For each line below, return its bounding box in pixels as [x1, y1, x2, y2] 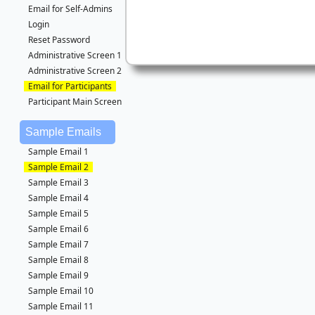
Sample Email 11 [28, 300, 94, 312]
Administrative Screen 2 [28, 65, 122, 77]
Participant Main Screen [28, 96, 122, 108]
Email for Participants [28, 80, 112, 92]
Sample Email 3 [28, 176, 89, 188]
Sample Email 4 [28, 192, 89, 204]
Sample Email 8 [28, 254, 89, 266]
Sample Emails [25, 126, 101, 138]
